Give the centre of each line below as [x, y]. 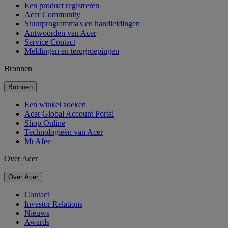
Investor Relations [53, 204]
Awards [37, 222]
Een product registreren [62, 6]
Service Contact [50, 42]
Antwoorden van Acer [60, 33]
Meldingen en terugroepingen [72, 51]
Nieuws [37, 213]
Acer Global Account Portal [69, 114]
